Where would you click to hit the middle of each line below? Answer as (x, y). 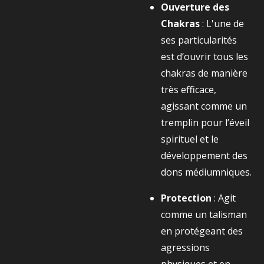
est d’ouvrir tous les (204, 57)
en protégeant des (202, 231)
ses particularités (199, 40)
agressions (185, 247)
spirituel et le (190, 139)
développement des (204, 156)
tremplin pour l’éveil (205, 123)
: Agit (225, 198)
